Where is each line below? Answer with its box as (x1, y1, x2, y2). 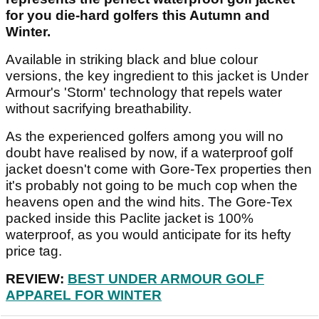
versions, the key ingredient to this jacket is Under (6, 68, 308, 84)
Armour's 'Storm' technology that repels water (6, 85, 282, 100)
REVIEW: (6, 271, 68, 287)
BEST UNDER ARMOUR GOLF (68, 271, 264, 287)
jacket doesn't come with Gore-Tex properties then (6, 162, 312, 177)
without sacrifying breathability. (6, 101, 195, 117)
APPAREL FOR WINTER (6, 288, 162, 303)
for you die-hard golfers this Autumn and (6, 8, 270, 23)
